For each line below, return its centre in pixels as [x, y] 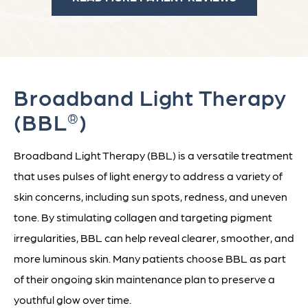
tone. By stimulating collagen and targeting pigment [143, 217]
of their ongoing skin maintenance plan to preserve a [144, 279]
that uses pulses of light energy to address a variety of [148, 176]
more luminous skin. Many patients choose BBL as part [150, 258]
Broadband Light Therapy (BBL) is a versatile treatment [153, 155]
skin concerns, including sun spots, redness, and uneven [151, 197]
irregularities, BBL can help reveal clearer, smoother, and [154, 238]
